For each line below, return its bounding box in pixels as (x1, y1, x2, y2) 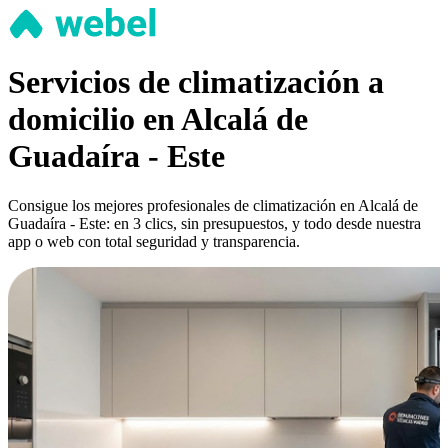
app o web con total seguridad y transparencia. (8, 232, 300, 250)
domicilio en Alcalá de (8, 101, 308, 138)
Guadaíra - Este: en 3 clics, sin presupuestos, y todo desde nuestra (8, 214, 421, 232)
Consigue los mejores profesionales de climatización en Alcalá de (8, 196, 418, 214)
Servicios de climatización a (8, 64, 384, 101)
